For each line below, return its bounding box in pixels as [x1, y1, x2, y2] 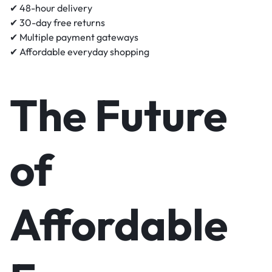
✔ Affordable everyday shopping [10, 45, 149, 58]
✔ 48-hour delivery [10, 1, 92, 14]
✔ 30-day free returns [10, 16, 105, 29]
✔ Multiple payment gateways [10, 30, 138, 43]
